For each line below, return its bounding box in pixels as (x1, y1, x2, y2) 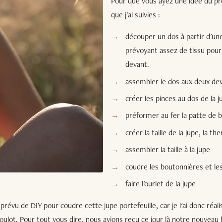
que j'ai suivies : (111, 9, 160, 20)
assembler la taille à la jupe (125, 144, 210, 155)
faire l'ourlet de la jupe (125, 178, 196, 189)
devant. (125, 59, 149, 70)
